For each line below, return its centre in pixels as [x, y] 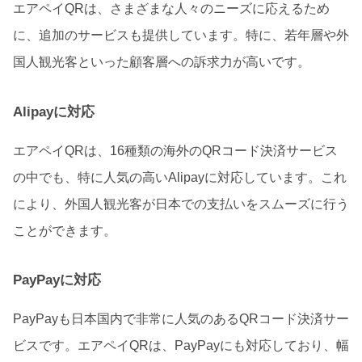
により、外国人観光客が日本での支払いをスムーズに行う [181, 204]
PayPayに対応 [57, 280]
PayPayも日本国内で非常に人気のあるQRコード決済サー [181, 319]
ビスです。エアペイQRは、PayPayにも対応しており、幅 [181, 345]
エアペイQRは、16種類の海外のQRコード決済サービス [175, 150]
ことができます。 [65, 230]
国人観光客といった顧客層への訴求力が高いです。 [162, 62]
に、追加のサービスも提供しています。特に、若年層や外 [181, 36]
